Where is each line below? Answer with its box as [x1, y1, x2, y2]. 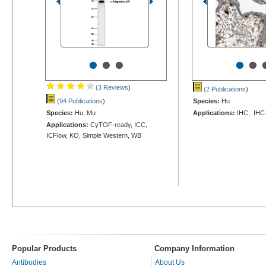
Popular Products [12, 243, 77, 253]
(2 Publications [202, 85, 246, 93]
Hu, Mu [73, 109, 96, 116]
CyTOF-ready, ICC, [88, 121, 147, 128]
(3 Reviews [94, 83, 128, 91]
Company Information [154, 243, 235, 253]
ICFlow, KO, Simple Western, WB [46, 131, 141, 139]
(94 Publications [55, 97, 103, 104]
